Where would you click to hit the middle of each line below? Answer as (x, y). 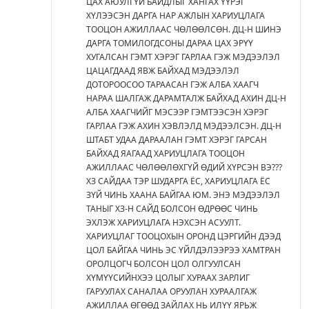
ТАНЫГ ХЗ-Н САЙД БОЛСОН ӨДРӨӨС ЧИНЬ (172, 208)
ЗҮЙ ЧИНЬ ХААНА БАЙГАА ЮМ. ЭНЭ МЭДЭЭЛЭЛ (183, 195)
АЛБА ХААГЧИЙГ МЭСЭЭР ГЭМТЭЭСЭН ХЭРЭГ (177, 112)
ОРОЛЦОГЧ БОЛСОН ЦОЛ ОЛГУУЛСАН (163, 263)
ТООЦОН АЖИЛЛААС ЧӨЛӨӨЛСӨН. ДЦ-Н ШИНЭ (184, 29)
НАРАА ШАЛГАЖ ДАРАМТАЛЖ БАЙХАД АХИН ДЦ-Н (186, 98)
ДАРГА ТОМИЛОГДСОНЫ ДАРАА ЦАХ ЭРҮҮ (170, 43)
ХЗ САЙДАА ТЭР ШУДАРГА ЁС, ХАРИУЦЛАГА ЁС (178, 181)
